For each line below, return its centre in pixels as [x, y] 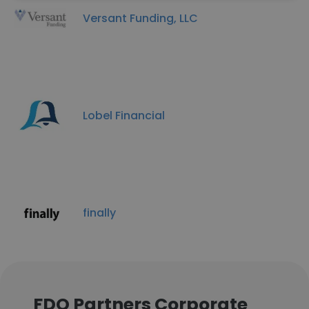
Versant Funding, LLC [140, 18]
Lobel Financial [124, 115]
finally [99, 212]
